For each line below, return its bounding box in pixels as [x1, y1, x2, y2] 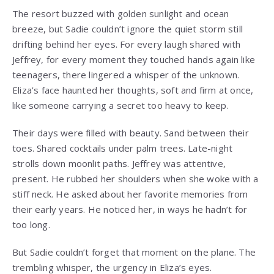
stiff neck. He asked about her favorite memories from [12, 188, 248, 201]
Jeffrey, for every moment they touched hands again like [12, 53, 256, 66]
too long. [12, 218, 50, 231]
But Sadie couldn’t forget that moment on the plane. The [12, 246, 256, 259]
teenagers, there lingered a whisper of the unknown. [12, 68, 240, 81]
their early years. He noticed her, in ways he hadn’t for [12, 203, 248, 216]
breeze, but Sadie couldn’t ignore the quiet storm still [12, 23, 243, 35]
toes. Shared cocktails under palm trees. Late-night [12, 142, 233, 155]
